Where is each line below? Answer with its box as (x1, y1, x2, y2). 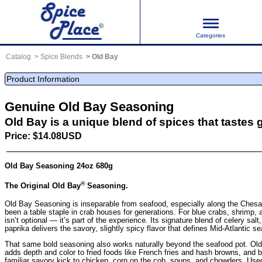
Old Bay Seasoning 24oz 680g (5, 161, 113, 170)
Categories (196, 32, 225, 39)
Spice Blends (40, 52, 82, 61)
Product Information (6, 74, 80, 84)
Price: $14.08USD (5, 131, 82, 142)
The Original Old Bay (5, 181, 81, 191)
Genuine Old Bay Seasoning (5, 99, 174, 115)
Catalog (5, 52, 31, 61)
